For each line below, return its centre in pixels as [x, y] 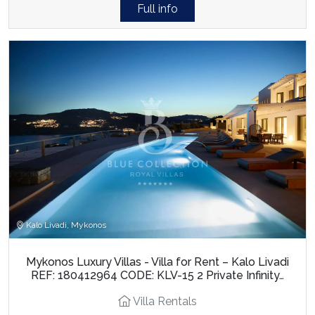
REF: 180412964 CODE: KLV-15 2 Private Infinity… [157, 276]
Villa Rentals [164, 302]
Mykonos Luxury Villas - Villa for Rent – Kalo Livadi [157, 262]
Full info [157, 8]
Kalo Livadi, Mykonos [65, 225]
